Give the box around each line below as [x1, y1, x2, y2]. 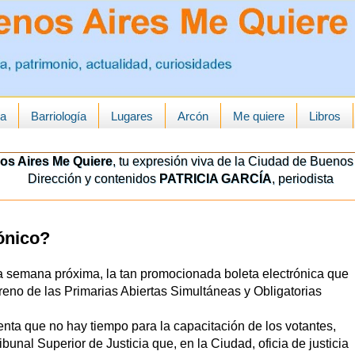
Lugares [110, 109, 153, 123]
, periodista [272, 172, 334, 186]
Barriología [30, 109, 86, 123]
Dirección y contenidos [21, 172, 159, 186]
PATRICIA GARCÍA [159, 172, 272, 186]
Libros [308, 109, 341, 123]
